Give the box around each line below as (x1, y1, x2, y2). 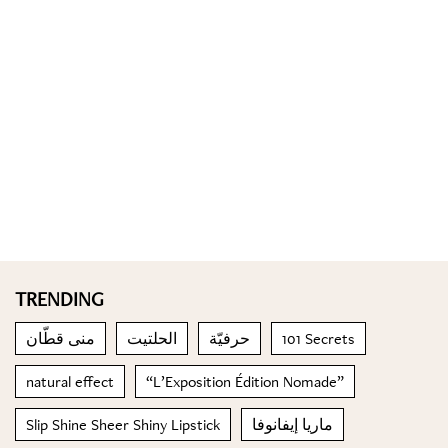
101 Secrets (282, 328, 355, 349)
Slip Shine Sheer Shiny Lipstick (26, 414, 220, 435)
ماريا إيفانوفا (252, 414, 333, 435)
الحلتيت (127, 328, 177, 349)
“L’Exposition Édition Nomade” (146, 371, 344, 392)
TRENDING (15, 286, 104, 312)
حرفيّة (209, 328, 250, 349)
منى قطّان (26, 328, 95, 349)
